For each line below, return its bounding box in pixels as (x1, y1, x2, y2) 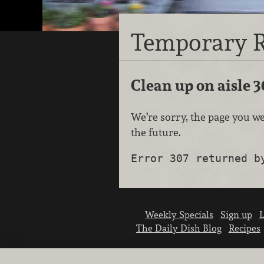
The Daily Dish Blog (136, 222, 222, 234)
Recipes (228, 222, 260, 234)
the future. (131, 126, 181, 139)
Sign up (220, 208, 252, 220)
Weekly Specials (144, 208, 213, 220)
